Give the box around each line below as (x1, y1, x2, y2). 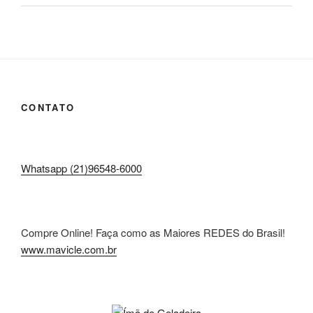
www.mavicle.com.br (21, 241, 117, 256)
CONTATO (21, 101, 75, 115)
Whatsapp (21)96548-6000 (21, 161, 142, 176)
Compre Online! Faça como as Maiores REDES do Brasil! (21, 224, 285, 240)
